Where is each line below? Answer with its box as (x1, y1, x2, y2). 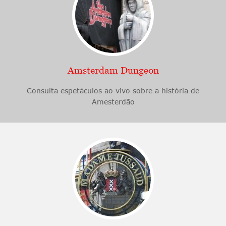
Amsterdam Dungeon (67, 65, 159, 76)
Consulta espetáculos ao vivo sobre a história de (27, 86, 199, 95)
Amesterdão (91, 97, 135, 106)
